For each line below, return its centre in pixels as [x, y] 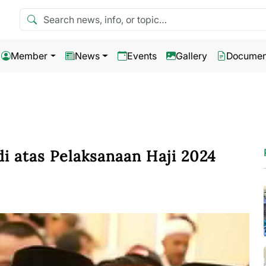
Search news [47, 15]
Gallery [191, 56]
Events [142, 56]
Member [29, 56]
